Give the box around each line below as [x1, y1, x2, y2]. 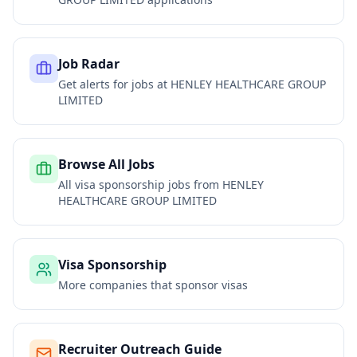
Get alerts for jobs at [58, 76, 171, 92]
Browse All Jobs [58, 155, 155, 173]
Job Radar [58, 55, 120, 73]
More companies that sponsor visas [58, 277, 248, 292]
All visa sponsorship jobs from [58, 177, 222, 192]
